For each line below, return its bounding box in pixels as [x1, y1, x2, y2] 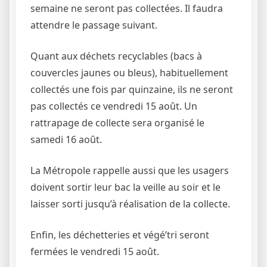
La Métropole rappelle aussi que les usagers [30, 164, 229, 177]
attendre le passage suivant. [30, 18, 157, 32]
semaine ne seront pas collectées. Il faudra [30, 2, 223, 15]
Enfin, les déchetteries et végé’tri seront [30, 228, 209, 241]
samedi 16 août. [30, 133, 102, 146]
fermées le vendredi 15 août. [30, 245, 159, 258]
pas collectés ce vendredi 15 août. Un [30, 100, 197, 113]
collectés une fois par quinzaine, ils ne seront [30, 83, 233, 96]
